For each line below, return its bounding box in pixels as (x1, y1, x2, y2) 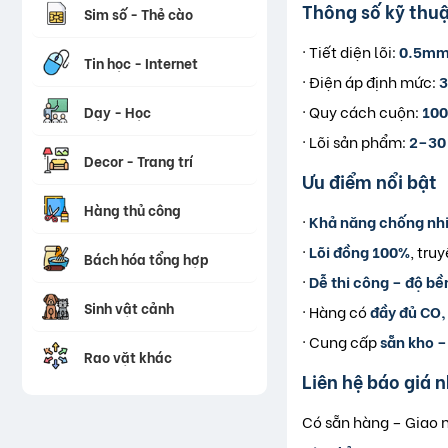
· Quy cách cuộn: (302, 100, 422, 123)
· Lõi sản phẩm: (302, 130, 409, 153)
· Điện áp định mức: (302, 70, 439, 93)
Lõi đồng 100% (309, 240, 410, 263)
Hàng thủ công (84, 198, 181, 220)
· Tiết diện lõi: (302, 40, 399, 63)
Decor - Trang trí (84, 149, 193, 171)
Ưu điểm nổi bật (302, 167, 437, 195)
